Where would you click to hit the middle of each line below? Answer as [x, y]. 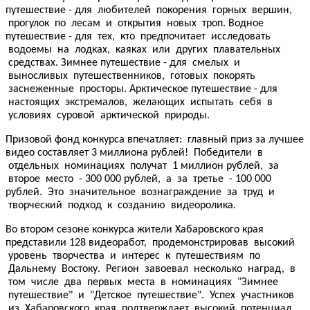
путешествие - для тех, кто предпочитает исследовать [138, 36]
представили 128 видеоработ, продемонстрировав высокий [150, 243]
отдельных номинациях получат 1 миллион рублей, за [142, 166]
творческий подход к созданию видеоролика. [121, 205]
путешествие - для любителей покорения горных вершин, [149, 10]
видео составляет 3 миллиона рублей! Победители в [134, 153]
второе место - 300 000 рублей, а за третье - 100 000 [138, 179]
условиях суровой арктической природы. [108, 115]
